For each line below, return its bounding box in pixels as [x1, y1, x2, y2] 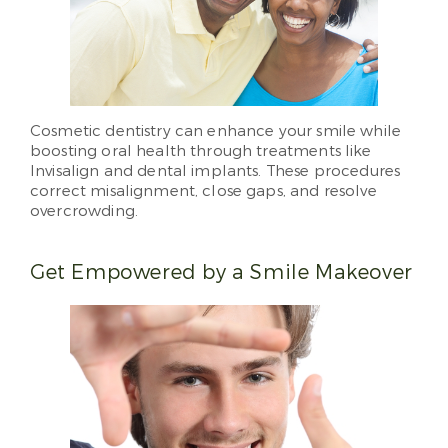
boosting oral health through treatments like [30, 141, 372, 161]
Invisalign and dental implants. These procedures [30, 161, 401, 181]
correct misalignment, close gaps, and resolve [30, 181, 377, 201]
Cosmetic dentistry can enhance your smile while [30, 121, 402, 141]
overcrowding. [30, 201, 138, 221]
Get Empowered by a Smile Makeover [30, 259, 413, 286]
